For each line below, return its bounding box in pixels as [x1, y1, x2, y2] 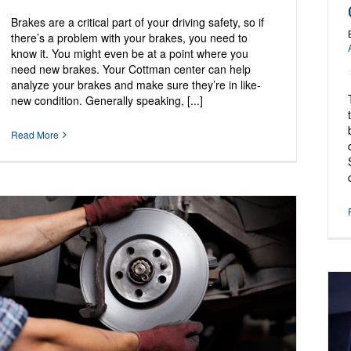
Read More [11, 128, 60, 142]
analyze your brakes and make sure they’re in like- [11, 77, 262, 93]
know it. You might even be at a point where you [11, 45, 249, 62]
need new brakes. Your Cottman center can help [11, 61, 251, 78]
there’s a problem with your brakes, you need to [11, 30, 248, 46]
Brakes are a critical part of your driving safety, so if [11, 14, 265, 31]
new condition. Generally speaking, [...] [11, 92, 204, 109]
